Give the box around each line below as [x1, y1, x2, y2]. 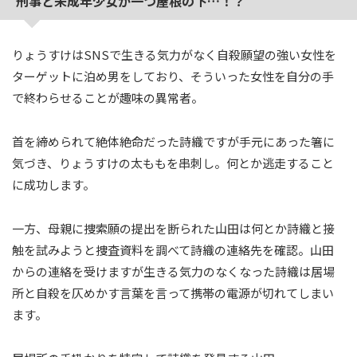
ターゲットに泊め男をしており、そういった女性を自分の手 [12, 68, 334, 84]
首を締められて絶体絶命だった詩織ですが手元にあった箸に [12, 133, 335, 150]
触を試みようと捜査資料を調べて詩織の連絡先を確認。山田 [12, 241, 334, 258]
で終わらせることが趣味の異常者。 [12, 89, 203, 106]
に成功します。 [12, 176, 95, 193]
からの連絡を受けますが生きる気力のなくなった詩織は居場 [12, 263, 335, 280]
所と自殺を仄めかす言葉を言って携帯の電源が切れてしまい [12, 284, 334, 301]
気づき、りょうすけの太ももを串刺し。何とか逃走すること [12, 155, 334, 171]
